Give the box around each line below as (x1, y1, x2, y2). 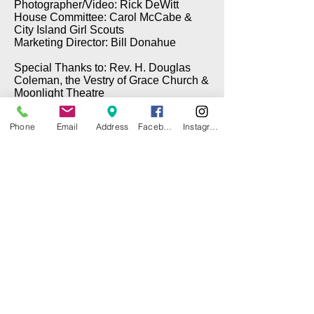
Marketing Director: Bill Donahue (14, 36, 176, 48)
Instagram (210, 121, 219, 132)
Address (95, 121, 129, 132)
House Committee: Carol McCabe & (14, 11, 192, 23)
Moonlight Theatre (14, 87, 104, 99)
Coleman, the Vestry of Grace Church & (14, 74, 209, 86)
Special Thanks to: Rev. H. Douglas (14, 62, 191, 74)
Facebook (163, 121, 172, 132)
